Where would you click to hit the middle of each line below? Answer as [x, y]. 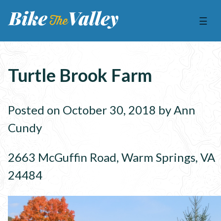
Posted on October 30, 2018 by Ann [102, 110]
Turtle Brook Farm [80, 75]
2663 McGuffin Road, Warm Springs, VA [111, 157]
